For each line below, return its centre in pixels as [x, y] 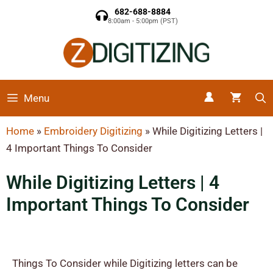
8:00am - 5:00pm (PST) [143, 21]
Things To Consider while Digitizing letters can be [125, 264]
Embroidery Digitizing [93, 131]
